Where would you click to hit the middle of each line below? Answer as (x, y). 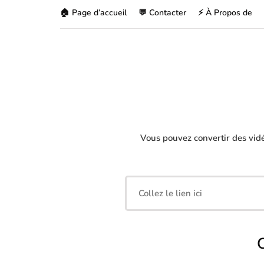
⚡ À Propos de (225, 13)
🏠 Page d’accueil (93, 13)
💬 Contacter (162, 13)
